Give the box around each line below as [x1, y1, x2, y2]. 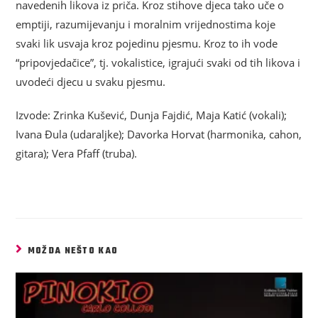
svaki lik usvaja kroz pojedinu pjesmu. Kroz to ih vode [16, 36, 278, 51]
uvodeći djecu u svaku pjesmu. [16, 75, 166, 89]
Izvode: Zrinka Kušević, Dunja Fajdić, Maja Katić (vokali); [16, 108, 287, 123]
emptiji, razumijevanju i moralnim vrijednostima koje [16, 17, 276, 32]
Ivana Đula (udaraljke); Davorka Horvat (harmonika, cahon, [16, 127, 302, 142]
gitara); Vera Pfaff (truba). [16, 146, 138, 161]
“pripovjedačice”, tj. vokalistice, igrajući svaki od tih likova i [16, 55, 301, 70]
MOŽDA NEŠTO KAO [27, 244, 119, 259]
